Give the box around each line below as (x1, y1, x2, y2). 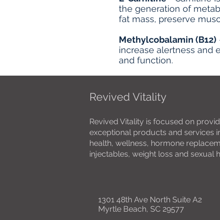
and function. (119, 55, 175, 65)
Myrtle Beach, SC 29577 (98, 204, 184, 214)
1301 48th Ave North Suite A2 (98, 195, 202, 204)
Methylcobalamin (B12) (119, 34, 217, 45)
